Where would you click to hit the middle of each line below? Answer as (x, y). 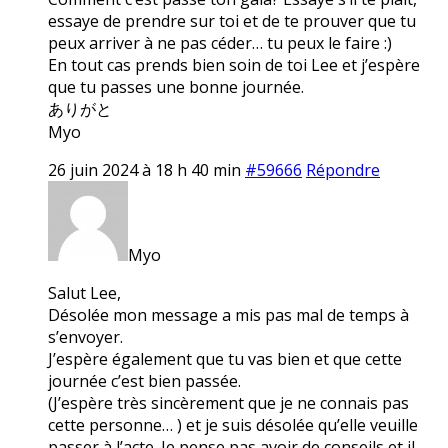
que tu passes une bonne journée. (176, 86)
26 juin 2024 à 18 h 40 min (144, 169)
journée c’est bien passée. (144, 380)
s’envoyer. (85, 336)
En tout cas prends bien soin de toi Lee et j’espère (234, 64)
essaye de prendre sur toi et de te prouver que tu (232, 20)
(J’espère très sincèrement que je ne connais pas (228, 402)
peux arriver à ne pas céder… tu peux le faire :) (220, 42)
